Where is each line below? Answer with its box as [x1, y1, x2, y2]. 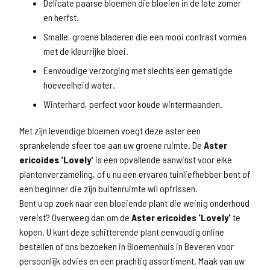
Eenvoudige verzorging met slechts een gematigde [43, 64, 233, 76]
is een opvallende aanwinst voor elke [93, 154, 232, 165]
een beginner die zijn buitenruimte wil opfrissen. [19, 183, 198, 194]
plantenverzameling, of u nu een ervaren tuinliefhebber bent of [19, 168, 250, 180]
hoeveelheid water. [43, 79, 115, 90]
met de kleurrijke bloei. [43, 45, 128, 57]
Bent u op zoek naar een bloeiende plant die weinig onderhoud [19, 197, 250, 209]
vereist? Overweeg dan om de [19, 212, 131, 223]
